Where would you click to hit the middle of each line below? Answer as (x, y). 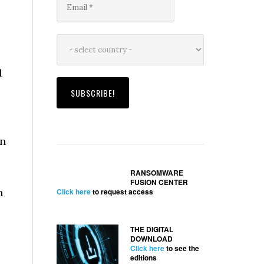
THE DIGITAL (152, 229)
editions (143, 258)
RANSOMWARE (157, 173)
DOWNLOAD (151, 239)
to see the (182, 248)
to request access (122, 192)
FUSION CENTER (159, 182)
